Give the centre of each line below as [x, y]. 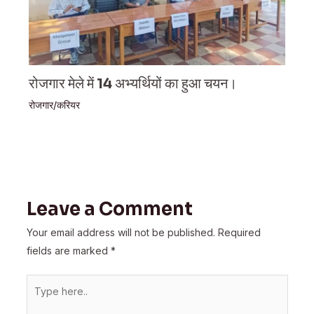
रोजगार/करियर [55, 104]
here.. [39, 301]
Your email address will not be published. [121, 232]
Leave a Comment [109, 209]
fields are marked [68, 250]
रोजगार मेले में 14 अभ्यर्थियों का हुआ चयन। [133, 83]
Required [239, 232]
